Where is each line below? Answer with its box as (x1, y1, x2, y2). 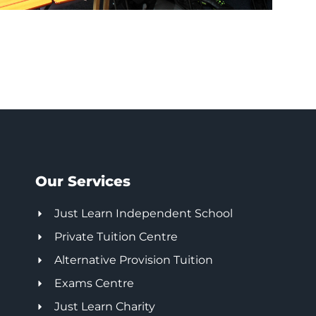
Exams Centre (54, 276, 135, 291)
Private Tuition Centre (54, 230, 178, 244)
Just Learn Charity (54, 300, 156, 314)
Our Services (35, 173, 130, 190)
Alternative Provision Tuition (54, 253, 214, 267)
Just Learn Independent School (54, 207, 233, 221)
